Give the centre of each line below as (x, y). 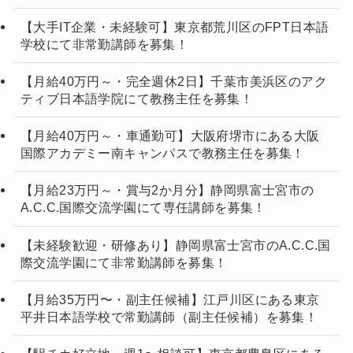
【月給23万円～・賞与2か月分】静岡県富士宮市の (167, 190)
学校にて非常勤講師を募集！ (104, 44)
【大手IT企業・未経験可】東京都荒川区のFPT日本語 (175, 26)
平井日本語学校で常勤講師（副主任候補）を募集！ (169, 316)
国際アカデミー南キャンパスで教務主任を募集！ (162, 153)
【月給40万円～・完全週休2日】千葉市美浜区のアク (174, 82)
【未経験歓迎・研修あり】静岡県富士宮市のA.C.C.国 (175, 245)
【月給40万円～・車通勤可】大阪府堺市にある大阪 (170, 136)
